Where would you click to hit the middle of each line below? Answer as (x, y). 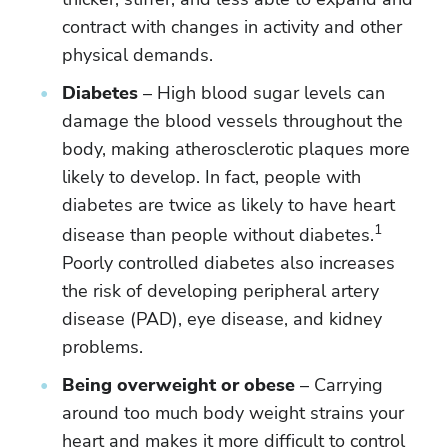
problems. (102, 347)
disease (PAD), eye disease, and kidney (222, 319)
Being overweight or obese (178, 385)
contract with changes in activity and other (232, 27)
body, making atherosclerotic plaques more (236, 149)
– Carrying (339, 385)
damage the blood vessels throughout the (232, 121)
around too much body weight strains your (233, 413)
